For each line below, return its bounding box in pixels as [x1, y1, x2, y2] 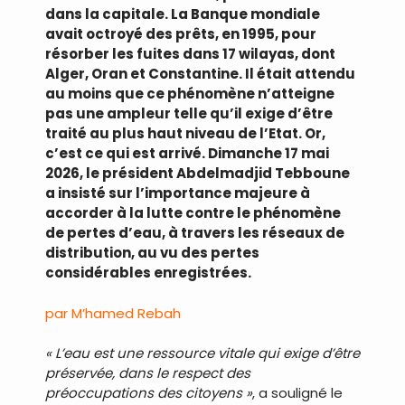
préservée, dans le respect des [45, 363, 250, 383]
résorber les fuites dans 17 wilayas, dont [45, 44, 335, 64]
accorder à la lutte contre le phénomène [45, 203, 341, 223]
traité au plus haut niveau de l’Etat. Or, [45, 124, 325, 144]
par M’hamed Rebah [45, 303, 181, 323]
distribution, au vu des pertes [45, 243, 259, 263]
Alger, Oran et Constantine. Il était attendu [45, 64, 355, 84]
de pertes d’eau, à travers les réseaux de [45, 223, 344, 243]
